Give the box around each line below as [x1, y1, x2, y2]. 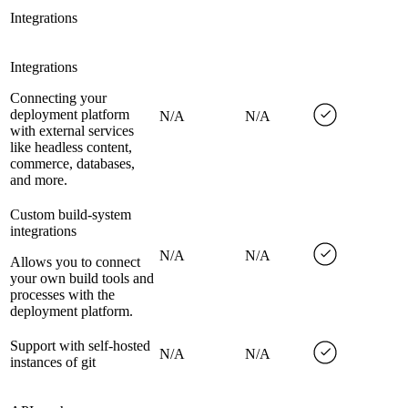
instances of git [10, 354, 96, 370]
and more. [10, 172, 67, 188]
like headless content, [10, 139, 132, 155]
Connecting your [10, 90, 107, 106]
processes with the [10, 287, 115, 302]
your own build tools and [10, 270, 154, 286]
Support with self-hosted [10, 338, 150, 353]
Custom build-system [10, 207, 131, 222]
